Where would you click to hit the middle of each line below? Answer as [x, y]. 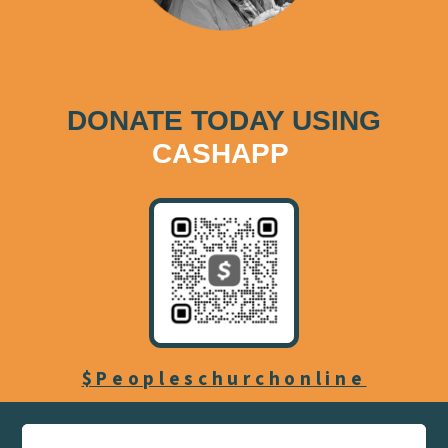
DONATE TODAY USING [224, 121]
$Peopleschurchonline [224, 380]
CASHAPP [224, 154]
